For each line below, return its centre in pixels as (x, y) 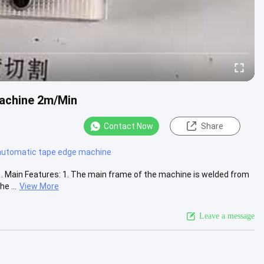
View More (39, 186)
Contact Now (128, 126)
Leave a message (227, 216)
